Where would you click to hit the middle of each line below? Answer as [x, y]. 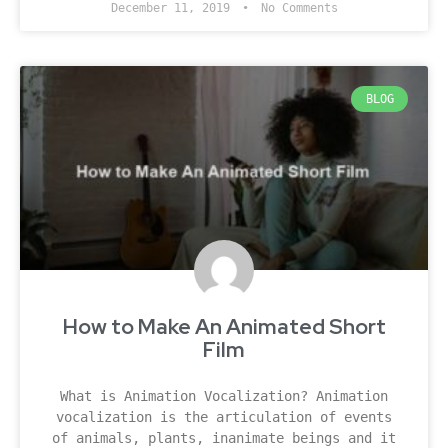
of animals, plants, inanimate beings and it [224, 437]
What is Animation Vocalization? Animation [224, 395]
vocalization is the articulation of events [224, 416]
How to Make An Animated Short [224, 326]
